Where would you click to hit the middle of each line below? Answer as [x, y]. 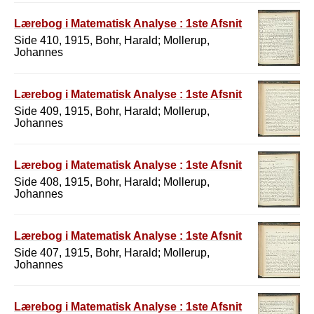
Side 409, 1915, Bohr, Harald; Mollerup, [112, 111]
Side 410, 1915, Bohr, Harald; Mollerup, [112, 40]
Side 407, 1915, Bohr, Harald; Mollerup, [112, 252]
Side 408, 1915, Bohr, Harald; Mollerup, [112, 182]
